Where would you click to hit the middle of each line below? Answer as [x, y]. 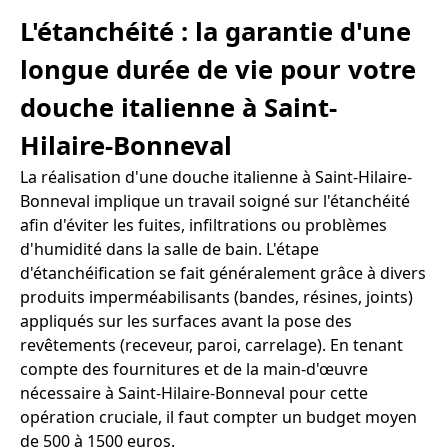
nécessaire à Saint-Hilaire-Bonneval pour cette [194, 392]
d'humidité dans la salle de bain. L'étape [169, 248]
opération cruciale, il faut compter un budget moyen [218, 416]
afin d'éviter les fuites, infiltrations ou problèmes [203, 224]
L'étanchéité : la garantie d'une [215, 31]
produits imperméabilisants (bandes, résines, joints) [216, 296]
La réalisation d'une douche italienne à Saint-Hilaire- [216, 176]
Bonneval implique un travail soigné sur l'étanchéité [215, 200]
